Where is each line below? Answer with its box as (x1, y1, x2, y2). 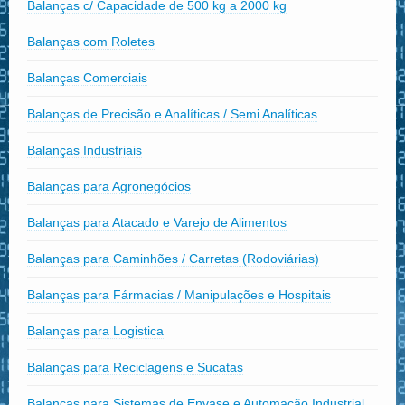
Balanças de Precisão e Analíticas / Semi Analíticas (27, 106, 317, 121)
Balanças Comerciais (27, 70, 147, 85)
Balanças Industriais (27, 142, 142, 157)
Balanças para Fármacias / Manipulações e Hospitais (27, 287, 331, 302)
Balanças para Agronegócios (27, 178, 191, 193)
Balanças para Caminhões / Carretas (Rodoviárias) (27, 250, 319, 266)
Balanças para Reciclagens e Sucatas (27, 359, 243, 374)
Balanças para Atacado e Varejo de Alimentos (27, 214, 287, 230)
